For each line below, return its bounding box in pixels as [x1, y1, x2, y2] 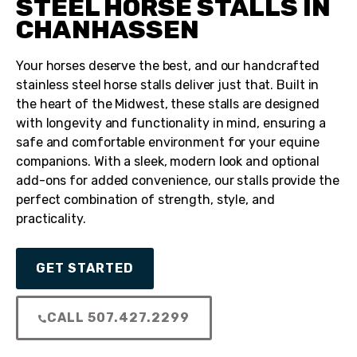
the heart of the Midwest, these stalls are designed [16, 96, 320, 112]
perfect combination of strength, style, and [16, 191, 275, 207]
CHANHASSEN [16, 14, 199, 45]
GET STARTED [36, 261, 134, 277]
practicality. [16, 210, 86, 226]
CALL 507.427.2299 [47, 310, 190, 326]
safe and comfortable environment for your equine [16, 134, 320, 150]
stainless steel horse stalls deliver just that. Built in [16, 76, 320, 92]
